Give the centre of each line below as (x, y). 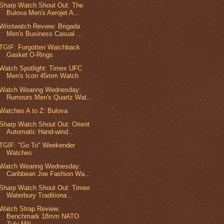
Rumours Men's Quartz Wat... (50, 97)
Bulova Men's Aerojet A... (43, 12)
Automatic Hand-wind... (40, 131)
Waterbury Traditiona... (40, 195)
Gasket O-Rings (30, 55)
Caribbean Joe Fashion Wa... (49, 174)
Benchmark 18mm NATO (43, 216)
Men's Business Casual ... (45, 33)
